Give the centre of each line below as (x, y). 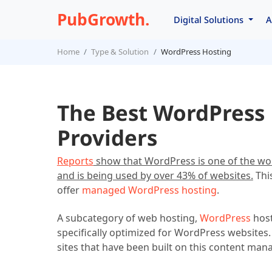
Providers (107, 138)
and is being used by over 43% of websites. (155, 175)
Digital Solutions (210, 19)
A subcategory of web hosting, (128, 218)
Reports (75, 161)
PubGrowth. (103, 19)
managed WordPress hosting (149, 190)
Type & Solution (120, 52)
